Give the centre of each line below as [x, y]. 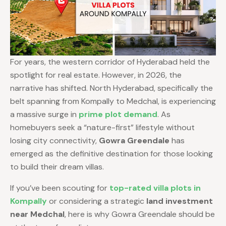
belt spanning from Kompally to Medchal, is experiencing [113, 101]
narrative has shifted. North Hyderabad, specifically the [111, 88]
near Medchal [37, 214]
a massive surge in [44, 115]
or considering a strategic [97, 201]
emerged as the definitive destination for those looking [111, 154]
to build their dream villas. [57, 167]
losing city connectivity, [54, 141]
